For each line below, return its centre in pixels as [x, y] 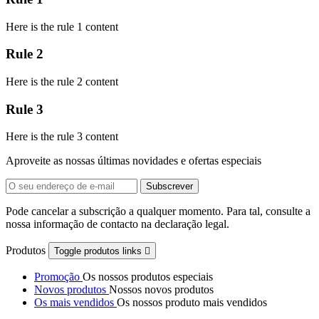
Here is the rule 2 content [62, 81]
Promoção [58, 277]
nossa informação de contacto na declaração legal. [117, 224]
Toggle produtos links [99, 251]
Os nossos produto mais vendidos [192, 303]
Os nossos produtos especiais [148, 277]
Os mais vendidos [75, 303]
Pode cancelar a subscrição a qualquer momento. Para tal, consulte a [158, 211]
